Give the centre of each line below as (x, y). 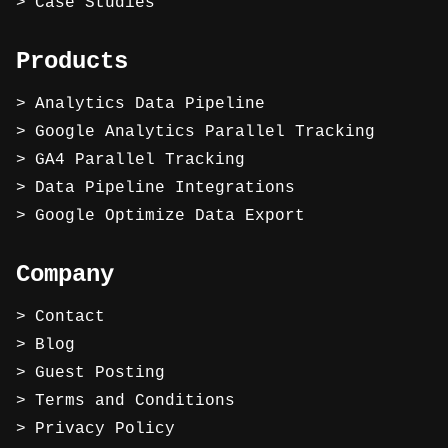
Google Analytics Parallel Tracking (205, 132)
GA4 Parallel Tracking (140, 160)
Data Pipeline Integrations (165, 188)
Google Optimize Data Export (170, 216)
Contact (70, 316)
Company (65, 275)
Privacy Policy (105, 428)
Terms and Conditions (135, 400)
